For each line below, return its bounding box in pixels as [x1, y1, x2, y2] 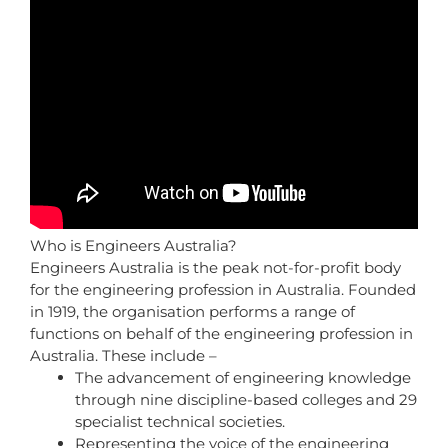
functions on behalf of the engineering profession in [30, 324, 413, 344]
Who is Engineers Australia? [30, 236, 237, 256]
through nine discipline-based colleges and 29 [75, 390, 417, 410]
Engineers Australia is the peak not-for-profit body [30, 258, 401, 278]
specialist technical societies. [75, 412, 285, 432]
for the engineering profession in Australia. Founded [30, 280, 416, 300]
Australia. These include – [30, 346, 217, 366]
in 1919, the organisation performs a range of [30, 302, 355, 322]
